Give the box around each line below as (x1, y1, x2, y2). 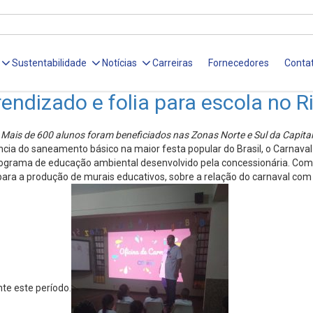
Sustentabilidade (12, 57, 87, 69)
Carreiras (152, 57, 194, 69)
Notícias (102, 57, 138, 69)
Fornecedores (208, 57, 270, 69)
